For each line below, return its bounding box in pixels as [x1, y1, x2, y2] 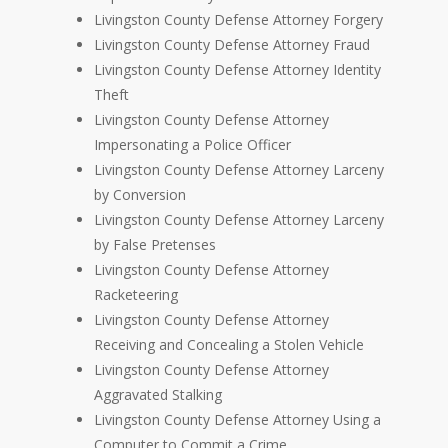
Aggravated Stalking [94, 385, 222, 405]
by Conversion [94, 185, 186, 205]
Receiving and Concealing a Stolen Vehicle [94, 335, 364, 355]
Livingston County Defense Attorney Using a [94, 410, 381, 430]
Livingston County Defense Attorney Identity [94, 60, 381, 80]
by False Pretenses [94, 235, 216, 255]
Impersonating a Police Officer [94, 135, 291, 155]
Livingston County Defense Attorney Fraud [94, 35, 370, 55]
